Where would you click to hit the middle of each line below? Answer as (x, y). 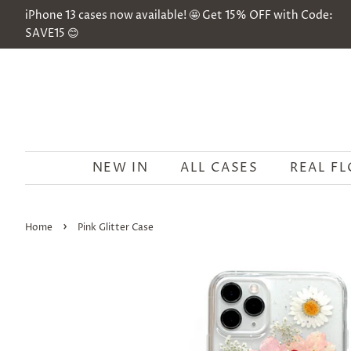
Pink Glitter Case (116, 228)
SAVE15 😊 (52, 33)
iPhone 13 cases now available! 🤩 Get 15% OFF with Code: (179, 15)
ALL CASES (219, 168)
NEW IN (120, 168)
